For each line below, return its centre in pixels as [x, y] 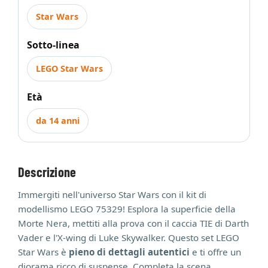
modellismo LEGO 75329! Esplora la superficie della [127, 209]
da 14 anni [58, 121]
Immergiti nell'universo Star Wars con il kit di [112, 194]
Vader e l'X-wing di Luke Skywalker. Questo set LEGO [129, 237]
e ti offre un [215, 252]
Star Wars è [43, 252]
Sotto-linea [53, 45]
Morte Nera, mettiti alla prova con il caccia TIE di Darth [133, 223]
